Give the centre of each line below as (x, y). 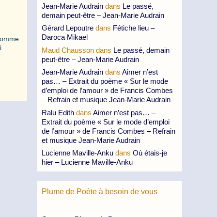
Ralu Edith (58, 112)
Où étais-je (150, 153)
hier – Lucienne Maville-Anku (87, 162)
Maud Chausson (68, 50)
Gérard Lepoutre (68, 28)
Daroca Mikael (65, 37)
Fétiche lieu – (134, 28)
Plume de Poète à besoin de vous (100, 192)
